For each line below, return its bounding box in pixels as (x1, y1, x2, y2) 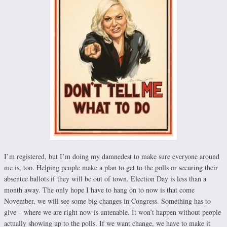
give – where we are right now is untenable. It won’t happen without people (4, 207, 221, 217)
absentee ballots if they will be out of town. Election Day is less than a (4, 173, 206, 183)
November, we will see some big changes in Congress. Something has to (4, 196, 211, 206)
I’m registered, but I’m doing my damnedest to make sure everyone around (4, 151, 219, 161)
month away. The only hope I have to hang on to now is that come (4, 184, 195, 195)
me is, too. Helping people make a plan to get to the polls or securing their (4, 162, 218, 172)
